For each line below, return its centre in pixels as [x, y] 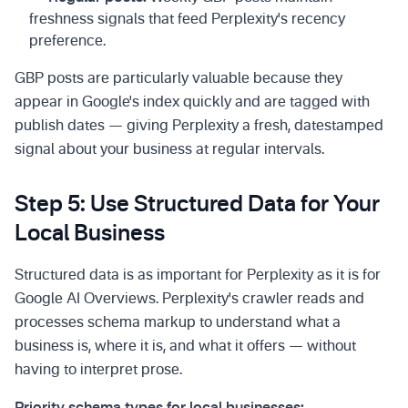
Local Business [90, 235]
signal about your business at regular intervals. [169, 150]
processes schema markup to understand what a [178, 323]
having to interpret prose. [98, 371]
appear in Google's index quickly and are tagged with [192, 103]
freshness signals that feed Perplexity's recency [187, 20]
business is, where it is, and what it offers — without [185, 347]
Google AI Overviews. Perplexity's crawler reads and [189, 300]
